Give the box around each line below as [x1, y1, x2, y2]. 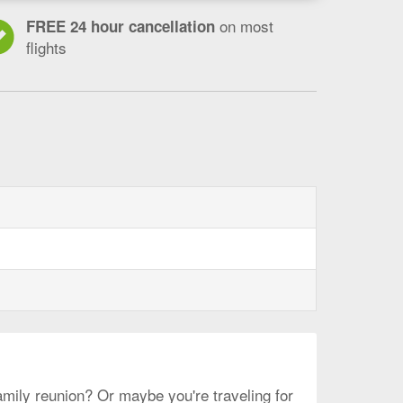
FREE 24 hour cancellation [26, 15, 219, 37]
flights [26, 36, 67, 58]
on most [219, 14, 273, 37]
